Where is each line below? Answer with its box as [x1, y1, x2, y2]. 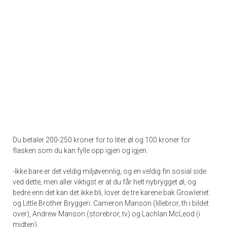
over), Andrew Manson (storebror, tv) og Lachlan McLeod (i [13, 209, 200, 218]
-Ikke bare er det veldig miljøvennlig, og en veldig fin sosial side [13, 167, 206, 175]
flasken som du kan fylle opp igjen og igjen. [13, 146, 148, 155]
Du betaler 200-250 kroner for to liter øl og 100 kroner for [13, 135, 191, 144]
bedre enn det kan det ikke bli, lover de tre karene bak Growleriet [13, 188, 209, 197]
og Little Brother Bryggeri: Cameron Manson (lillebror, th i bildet [13, 199, 209, 207]
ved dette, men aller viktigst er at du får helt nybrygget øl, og [13, 177, 196, 186]
